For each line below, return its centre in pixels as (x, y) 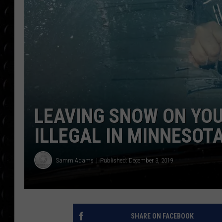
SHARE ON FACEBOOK (162, 216)
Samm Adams (75, 160)
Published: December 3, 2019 (137, 160)
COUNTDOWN (194, 14)
